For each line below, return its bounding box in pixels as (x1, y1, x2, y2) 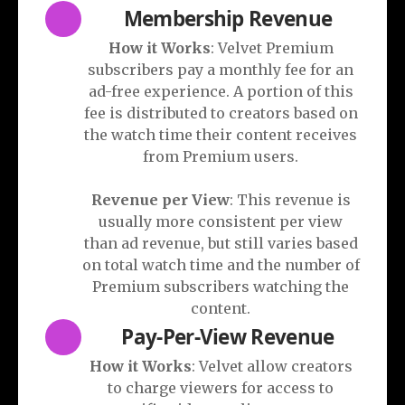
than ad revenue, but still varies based (83, 233, 358, 252)
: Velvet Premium (210, 38, 334, 57)
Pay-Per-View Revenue (121, 322, 334, 351)
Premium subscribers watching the (92, 277, 349, 296)
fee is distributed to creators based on (83, 103, 358, 122)
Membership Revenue (123, 4, 333, 33)
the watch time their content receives (84, 125, 357, 144)
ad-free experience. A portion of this (88, 81, 353, 100)
